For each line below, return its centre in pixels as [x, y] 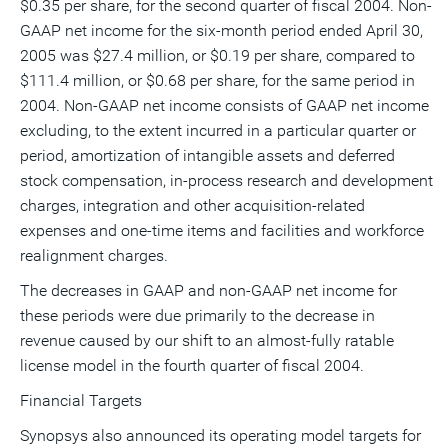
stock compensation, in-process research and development [226, 180]
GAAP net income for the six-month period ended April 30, [221, 30]
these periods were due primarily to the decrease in [197, 315]
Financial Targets [81, 400]
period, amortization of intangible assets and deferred [207, 155]
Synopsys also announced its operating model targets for [220, 435]
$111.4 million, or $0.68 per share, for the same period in [217, 80]
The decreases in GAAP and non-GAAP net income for [208, 290]
